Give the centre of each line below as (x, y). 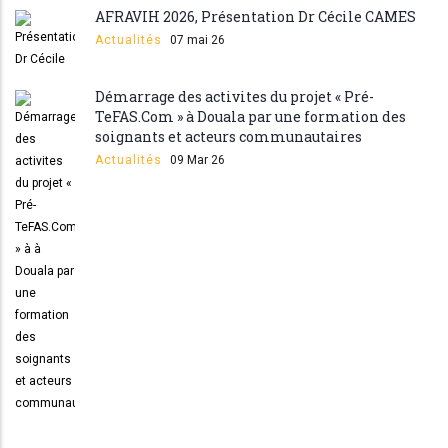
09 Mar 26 (197, 160)
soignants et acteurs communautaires (228, 136)
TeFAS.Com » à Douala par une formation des (250, 116)
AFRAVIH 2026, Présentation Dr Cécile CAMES (255, 16)
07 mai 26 (197, 40)
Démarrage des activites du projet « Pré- (234, 96)
